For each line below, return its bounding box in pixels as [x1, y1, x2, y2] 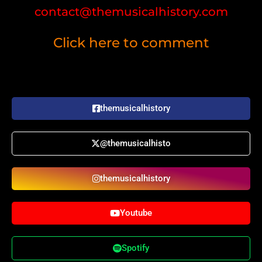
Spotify [122, 242, 149, 253]
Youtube [120, 207, 152, 218]
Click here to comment [53, 34, 209, 51]
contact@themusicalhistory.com [34, 4, 228, 19]
